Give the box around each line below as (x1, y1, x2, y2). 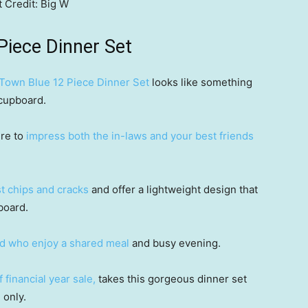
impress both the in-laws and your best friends (26, 129, 254, 142)
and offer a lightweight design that (89, 183, 258, 196)
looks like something (149, 76, 252, 89)
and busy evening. (129, 236, 221, 250)
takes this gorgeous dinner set (96, 272, 247, 285)
